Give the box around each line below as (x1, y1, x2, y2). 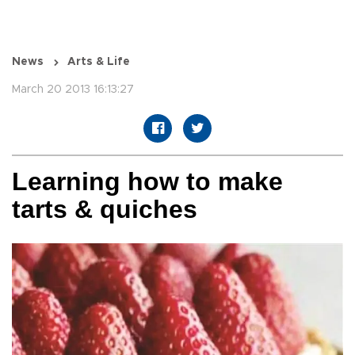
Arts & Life (67, 56, 130, 68)
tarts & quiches (12, 195, 197, 224)
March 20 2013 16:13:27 (12, 84, 134, 96)
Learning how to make (12, 167, 283, 197)
